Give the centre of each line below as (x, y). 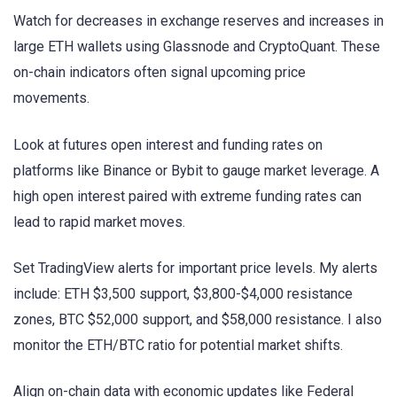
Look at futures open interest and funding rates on (168, 144)
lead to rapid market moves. (99, 222)
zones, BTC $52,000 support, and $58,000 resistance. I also (198, 319)
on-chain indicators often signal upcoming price (160, 73)
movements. (51, 98)
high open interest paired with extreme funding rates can (187, 196)
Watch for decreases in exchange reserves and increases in (198, 21)
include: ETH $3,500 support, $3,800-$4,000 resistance (183, 293)
